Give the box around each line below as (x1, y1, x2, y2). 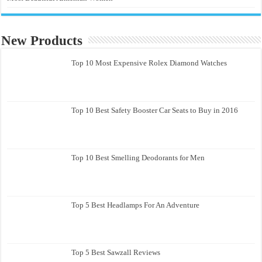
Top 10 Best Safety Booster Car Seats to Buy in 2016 (71, 105, 239, 115)
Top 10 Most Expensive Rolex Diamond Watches (71, 58, 227, 67)
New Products (1, 33, 83, 48)
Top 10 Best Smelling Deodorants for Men (71, 153, 205, 163)
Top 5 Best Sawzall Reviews (71, 248, 161, 257)
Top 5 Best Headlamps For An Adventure (71, 201, 200, 210)
